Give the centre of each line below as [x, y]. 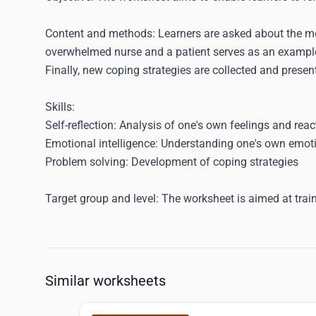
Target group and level [101, 199]
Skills [59, 107]
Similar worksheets [105, 281]
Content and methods [99, 34]
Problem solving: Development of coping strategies [172, 162]
